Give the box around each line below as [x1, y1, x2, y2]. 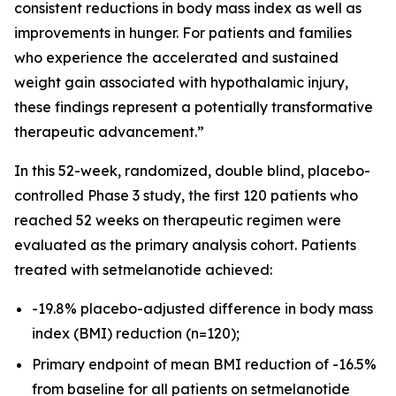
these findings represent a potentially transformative [14, 98, 373, 116]
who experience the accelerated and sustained [14, 49, 339, 66]
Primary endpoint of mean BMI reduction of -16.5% [32, 354, 377, 373]
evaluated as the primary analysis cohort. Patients [14, 236, 356, 254]
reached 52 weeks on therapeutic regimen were [14, 211, 341, 229]
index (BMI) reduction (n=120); [32, 324, 240, 342]
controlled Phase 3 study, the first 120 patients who [14, 187, 358, 204]
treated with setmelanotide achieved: [14, 261, 272, 278]
